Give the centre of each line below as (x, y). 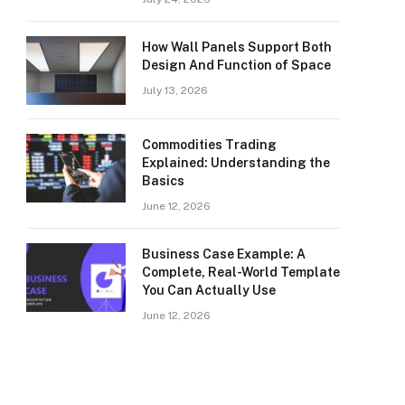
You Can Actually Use (209, 290)
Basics (163, 181)
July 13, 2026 (175, 90)
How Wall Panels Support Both (237, 47)
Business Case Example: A (224, 254)
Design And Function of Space (236, 65)
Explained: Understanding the (236, 163)
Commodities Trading (209, 145)
